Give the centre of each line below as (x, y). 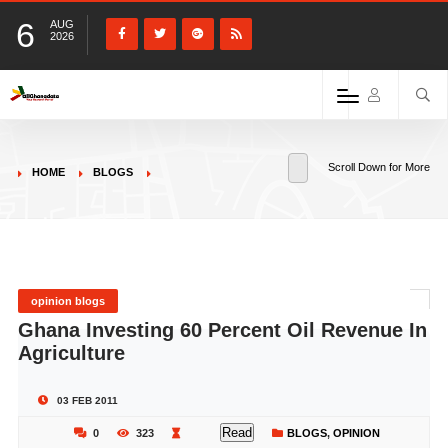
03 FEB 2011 (85, 400)
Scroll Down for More (379, 167)
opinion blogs (67, 301)
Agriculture (71, 353)
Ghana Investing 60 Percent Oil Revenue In (222, 330)
